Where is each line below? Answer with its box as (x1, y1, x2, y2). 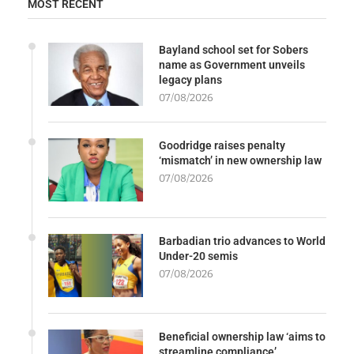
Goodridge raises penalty (159, 138, 285, 152)
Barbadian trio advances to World (159, 234, 326, 247)
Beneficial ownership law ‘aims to (159, 330, 326, 343)
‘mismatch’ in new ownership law (159, 153, 322, 167)
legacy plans (159, 73, 222, 86)
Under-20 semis (159, 249, 238, 262)
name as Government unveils (159, 58, 305, 71)
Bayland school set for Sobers (159, 43, 308, 56)
